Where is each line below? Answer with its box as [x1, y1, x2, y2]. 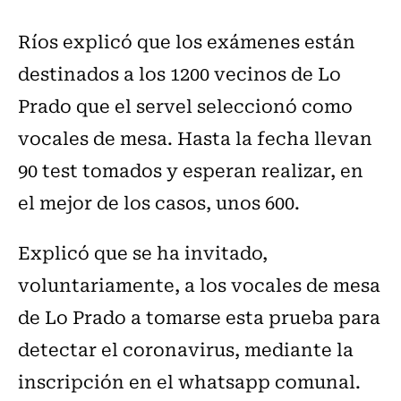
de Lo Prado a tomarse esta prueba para [18, 302, 380, 330]
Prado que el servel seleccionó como [18, 90, 353, 119]
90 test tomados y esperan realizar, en [18, 155, 363, 183]
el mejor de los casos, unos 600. [18, 187, 300, 216]
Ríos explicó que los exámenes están [18, 26, 355, 55]
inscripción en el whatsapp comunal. [18, 366, 361, 395]
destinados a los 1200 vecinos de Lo [18, 58, 341, 87]
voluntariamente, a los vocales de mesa [18, 269, 380, 298]
